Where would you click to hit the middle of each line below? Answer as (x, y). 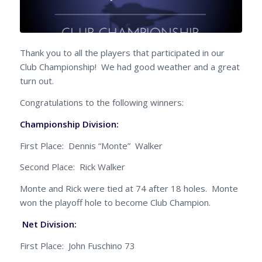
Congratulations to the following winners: (101, 103)
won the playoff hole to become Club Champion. (115, 203)
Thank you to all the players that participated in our (122, 53)
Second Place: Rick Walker (72, 167)
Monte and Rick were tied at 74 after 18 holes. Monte (129, 189)
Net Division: (70, 224)
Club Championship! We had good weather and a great (130, 67)
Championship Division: (70, 124)
